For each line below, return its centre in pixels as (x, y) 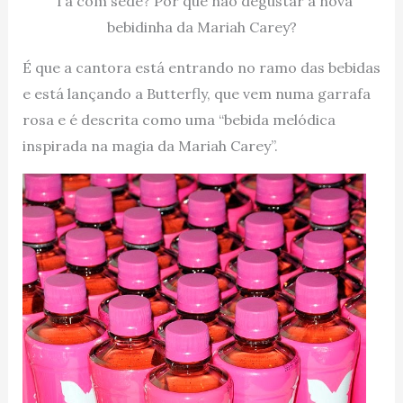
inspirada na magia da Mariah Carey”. (150, 145)
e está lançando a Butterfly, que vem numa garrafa (196, 93)
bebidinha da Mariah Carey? (201, 27)
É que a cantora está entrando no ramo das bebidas (201, 67)
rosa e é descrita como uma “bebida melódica (179, 119)
